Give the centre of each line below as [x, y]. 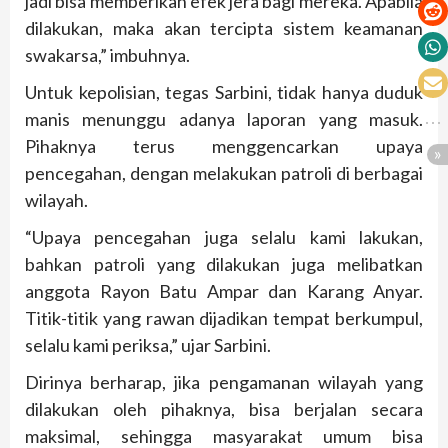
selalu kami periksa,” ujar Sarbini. [148, 345]
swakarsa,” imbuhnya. [107, 55]
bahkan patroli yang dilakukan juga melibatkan [224, 264]
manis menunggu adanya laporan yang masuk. [224, 119]
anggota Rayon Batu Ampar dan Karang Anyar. [224, 291]
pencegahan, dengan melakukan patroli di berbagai [224, 173]
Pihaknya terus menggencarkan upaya [224, 146]
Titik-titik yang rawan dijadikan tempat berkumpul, [224, 318]
